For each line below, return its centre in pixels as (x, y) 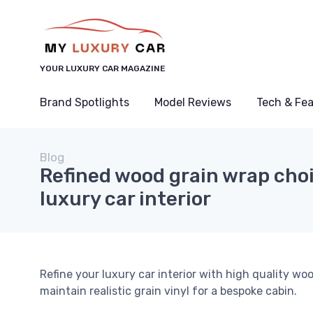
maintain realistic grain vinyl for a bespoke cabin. (168, 291)
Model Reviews (193, 102)
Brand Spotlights (85, 102)
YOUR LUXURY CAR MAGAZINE (103, 68)
